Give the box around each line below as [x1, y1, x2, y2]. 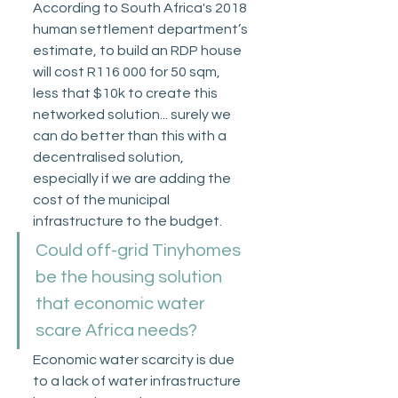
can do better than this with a [33, 129, 229, 144]
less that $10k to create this [33, 86, 220, 101]
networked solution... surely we [33, 107, 234, 123]
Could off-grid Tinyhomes [36, 242, 244, 260]
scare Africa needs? [36, 322, 197, 340]
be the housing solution [36, 268, 226, 287]
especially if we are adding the [33, 171, 234, 187]
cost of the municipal [33, 193, 172, 208]
